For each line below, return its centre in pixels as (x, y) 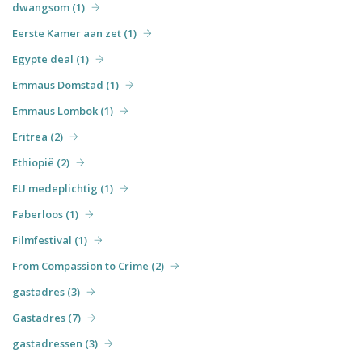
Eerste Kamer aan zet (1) (74, 33)
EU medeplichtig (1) (63, 188)
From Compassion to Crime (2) (88, 265)
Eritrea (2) (38, 136)
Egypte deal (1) (51, 59)
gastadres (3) (46, 291)
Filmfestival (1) (50, 240)
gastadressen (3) (55, 343)
